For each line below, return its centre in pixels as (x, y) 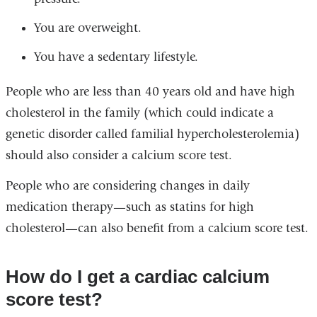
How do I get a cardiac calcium (137, 276)
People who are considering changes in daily (127, 186)
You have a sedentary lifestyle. (116, 57)
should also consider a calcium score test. (119, 155)
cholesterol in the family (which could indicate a (139, 113)
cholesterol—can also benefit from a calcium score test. (157, 229)
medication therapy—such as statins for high (129, 207)
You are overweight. (87, 28)
